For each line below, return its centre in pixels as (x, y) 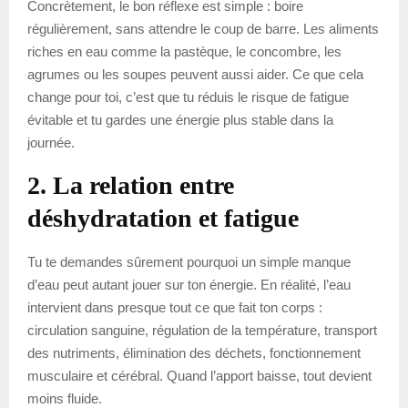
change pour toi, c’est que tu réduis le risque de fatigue (188, 97)
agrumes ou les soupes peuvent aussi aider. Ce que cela (195, 74)
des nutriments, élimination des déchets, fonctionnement (194, 352)
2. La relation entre (131, 185)
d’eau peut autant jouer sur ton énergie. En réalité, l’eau (189, 284)
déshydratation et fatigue (163, 218)
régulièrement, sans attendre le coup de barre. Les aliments (203, 28)
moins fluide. (65, 398)
